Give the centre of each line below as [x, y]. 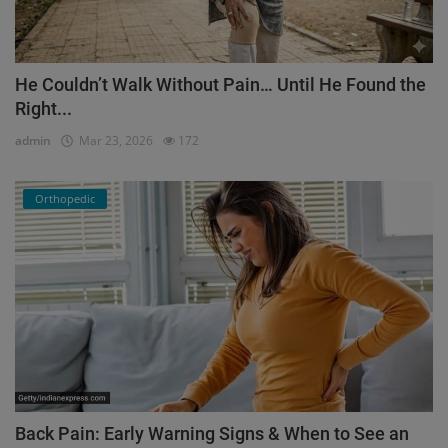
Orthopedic [65, 199]
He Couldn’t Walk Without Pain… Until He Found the [220, 85]
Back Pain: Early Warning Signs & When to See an [212, 434]
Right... [43, 109]
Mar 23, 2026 [113, 141]
